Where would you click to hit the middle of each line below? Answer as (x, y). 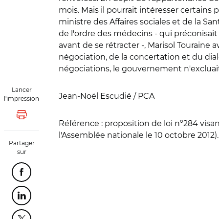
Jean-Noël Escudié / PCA (107, 96)
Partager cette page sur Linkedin (80, 198)
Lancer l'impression (55, 118)
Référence (80, 123)
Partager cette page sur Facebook (82, 175)
